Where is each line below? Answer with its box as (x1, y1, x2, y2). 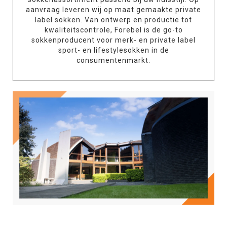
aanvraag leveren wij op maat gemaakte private (26, 6, 201, 14)
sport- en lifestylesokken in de (58, 46, 169, 54)
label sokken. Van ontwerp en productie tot (35, 16, 192, 24)
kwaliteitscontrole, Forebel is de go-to (44, 26, 183, 34)
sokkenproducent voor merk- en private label (31, 36, 196, 44)
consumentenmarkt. (77, 56, 150, 64)
